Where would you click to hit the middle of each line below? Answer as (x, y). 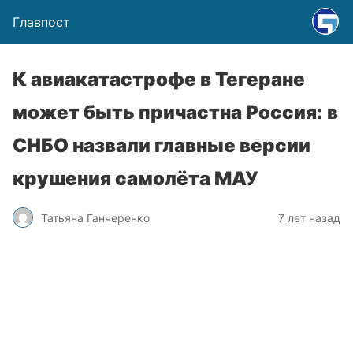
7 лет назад (309, 217)
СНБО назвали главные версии (162, 145)
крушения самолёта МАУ (136, 178)
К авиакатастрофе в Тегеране (159, 79)
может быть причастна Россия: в (175, 112)
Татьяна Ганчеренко (95, 217)
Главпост (41, 22)
